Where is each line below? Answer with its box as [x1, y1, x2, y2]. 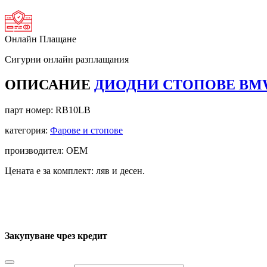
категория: [5, 125, 50, 135]
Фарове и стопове [50, 125, 123, 135]
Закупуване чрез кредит [5, 230, 107, 241]
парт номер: [5, 104, 55, 115]
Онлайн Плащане [5, 33, 76, 44]
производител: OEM [5, 145, 88, 156]
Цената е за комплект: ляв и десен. [5, 165, 145, 176]
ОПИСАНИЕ [5, 76, 94, 92]
